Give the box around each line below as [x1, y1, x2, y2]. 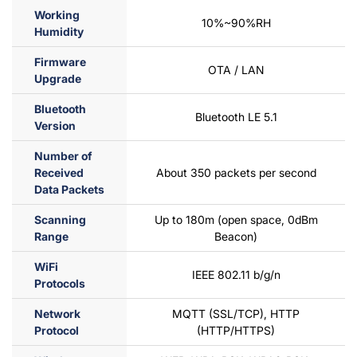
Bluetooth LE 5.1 [194, 110, 277, 124]
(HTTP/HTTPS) [197, 324, 275, 338]
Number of [34, 149, 92, 163]
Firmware [34, 55, 86, 69]
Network [34, 307, 80, 321]
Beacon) [214, 229, 257, 244]
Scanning [34, 213, 86, 227]
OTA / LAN [208, 63, 264, 77]
